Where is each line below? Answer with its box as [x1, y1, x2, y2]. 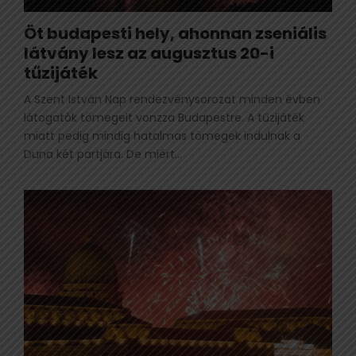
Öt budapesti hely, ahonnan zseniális [24, 21, 327, 44]
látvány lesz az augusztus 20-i [24, 41, 274, 64]
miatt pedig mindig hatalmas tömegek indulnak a [24, 127, 300, 144]
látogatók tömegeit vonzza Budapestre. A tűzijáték [24, 109, 304, 126]
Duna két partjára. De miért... [24, 145, 182, 162]
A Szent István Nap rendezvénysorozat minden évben [24, 91, 320, 107]
